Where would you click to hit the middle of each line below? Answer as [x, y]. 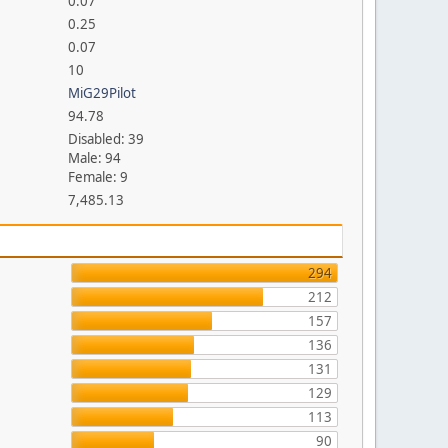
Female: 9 [98, 177]
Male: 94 [95, 158]
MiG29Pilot [102, 93]
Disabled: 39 [106, 139]
